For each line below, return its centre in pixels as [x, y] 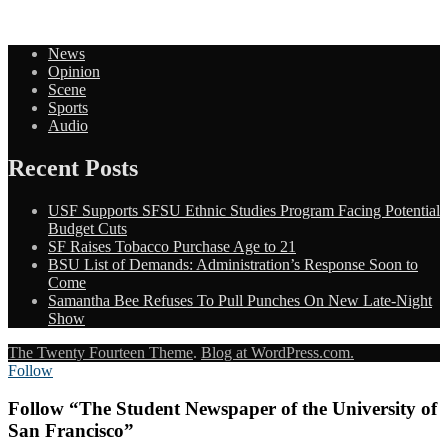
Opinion [74, 71]
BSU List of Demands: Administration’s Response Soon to [233, 264]
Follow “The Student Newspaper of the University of [222, 409]
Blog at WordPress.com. [277, 352]
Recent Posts [73, 167]
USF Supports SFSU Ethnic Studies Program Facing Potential [244, 210]
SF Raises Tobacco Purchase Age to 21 [172, 246]
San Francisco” [71, 431]
